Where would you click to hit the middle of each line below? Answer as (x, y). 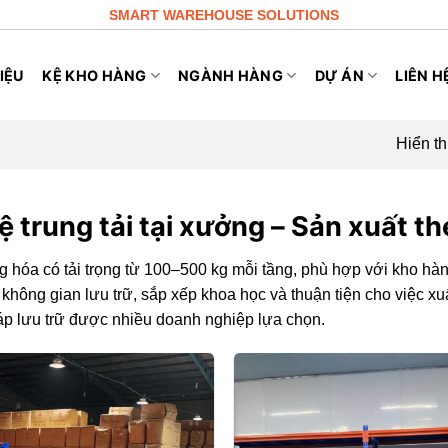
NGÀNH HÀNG (231, 75)
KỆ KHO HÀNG (94, 75)
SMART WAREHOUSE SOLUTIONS (224, 14)
